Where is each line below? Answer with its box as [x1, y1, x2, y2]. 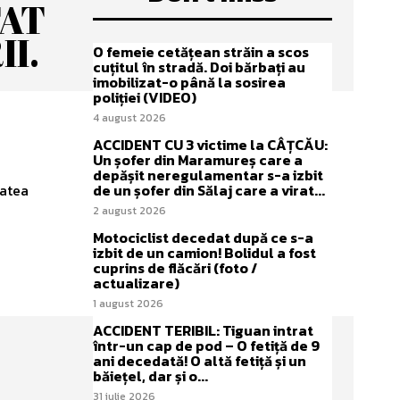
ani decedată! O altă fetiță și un [93, 350, 306, 371]
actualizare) [93, 272, 179, 294]
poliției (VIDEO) [93, 87, 196, 108]
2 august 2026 [93, 203, 166, 219]
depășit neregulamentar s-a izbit [93, 164, 323, 186]
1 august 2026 [93, 296, 163, 312]
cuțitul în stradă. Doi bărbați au [93, 56, 305, 78]
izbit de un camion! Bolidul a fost [93, 242, 316, 263]
